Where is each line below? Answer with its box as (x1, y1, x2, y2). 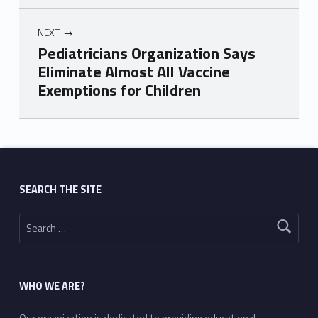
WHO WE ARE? (18, 278, 85, 295)
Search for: (18, 206, 34, 222)
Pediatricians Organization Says (37, 41, 256, 66)
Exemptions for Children (37, 78, 201, 103)
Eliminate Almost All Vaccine (37, 60, 230, 84)
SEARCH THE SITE (18, 181, 102, 197)
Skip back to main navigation (18, 112, 69, 130)
